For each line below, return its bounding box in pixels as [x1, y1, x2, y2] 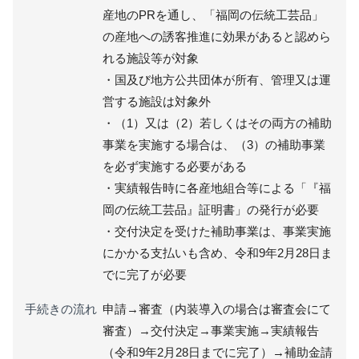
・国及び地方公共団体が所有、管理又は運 [102, 72, 331, 87]
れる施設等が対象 [102, 50, 199, 65]
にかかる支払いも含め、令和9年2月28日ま [102, 245, 333, 260]
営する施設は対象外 [102, 94, 211, 108]
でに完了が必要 [102, 267, 187, 281]
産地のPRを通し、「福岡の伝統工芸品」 [102, 7, 324, 22]
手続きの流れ [25, 301, 97, 316]
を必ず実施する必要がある [102, 159, 247, 173]
